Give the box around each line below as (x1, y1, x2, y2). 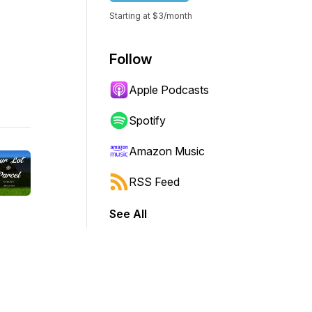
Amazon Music (129, 144, 205, 158)
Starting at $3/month (109, 10, 192, 21)
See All (109, 207, 147, 221)
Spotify (129, 114, 166, 127)
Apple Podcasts (129, 83, 209, 97)
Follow (109, 51, 153, 68)
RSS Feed (129, 175, 180, 189)
